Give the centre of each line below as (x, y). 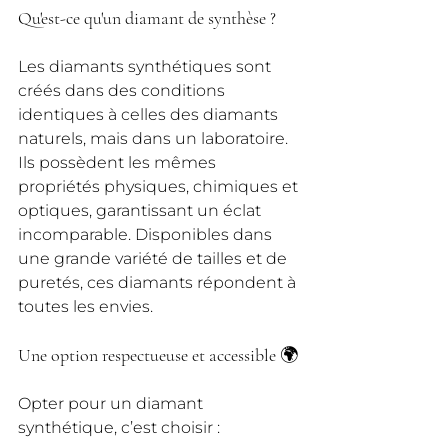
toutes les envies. (85, 306)
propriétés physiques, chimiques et (160, 186)
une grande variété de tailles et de (154, 258)
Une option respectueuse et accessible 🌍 (158, 354)
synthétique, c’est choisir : (119, 427)
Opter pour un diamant (112, 403)
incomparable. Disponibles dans (147, 234)
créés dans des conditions (123, 90)
